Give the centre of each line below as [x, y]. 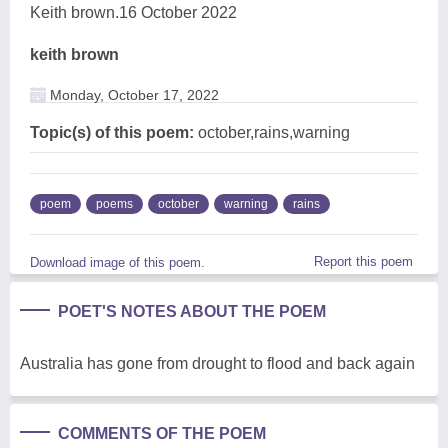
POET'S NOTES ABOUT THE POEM [192, 311]
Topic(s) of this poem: [112, 132]
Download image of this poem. [117, 262]
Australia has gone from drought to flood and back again [217, 363]
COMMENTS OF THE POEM [162, 433]
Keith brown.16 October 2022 [133, 12]
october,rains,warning [272, 132]
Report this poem [363, 261]
